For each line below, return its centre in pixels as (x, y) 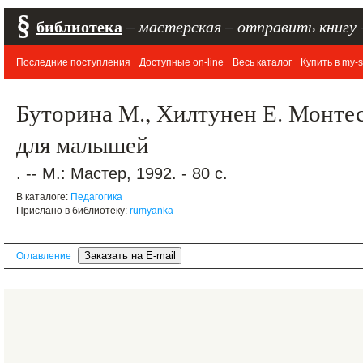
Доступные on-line (181, 62)
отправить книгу (297, 26)
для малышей (83, 144)
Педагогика (96, 197)
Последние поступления (73, 62)
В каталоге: (43, 197)
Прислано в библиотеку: (73, 211)
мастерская (180, 26)
